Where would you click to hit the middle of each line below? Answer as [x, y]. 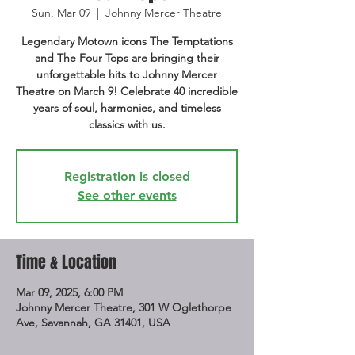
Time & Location [66, 262]
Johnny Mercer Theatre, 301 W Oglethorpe [124, 307]
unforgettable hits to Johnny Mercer [127, 74]
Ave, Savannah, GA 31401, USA [93, 323]
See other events [127, 195]
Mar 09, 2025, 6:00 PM [69, 292]
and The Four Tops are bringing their [127, 58]
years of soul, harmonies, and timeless [127, 108]
